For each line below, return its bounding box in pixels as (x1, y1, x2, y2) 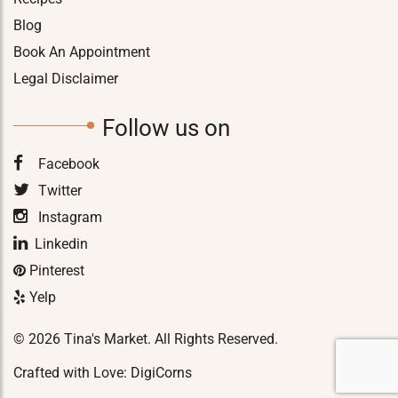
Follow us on (102, 115, 230, 141)
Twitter (35, 182, 82, 199)
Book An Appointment (13, 44, 150, 60)
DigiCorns (131, 364, 192, 381)
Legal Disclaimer (13, 70, 118, 87)
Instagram (35, 209, 102, 226)
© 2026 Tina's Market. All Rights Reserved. (13, 330, 278, 347)
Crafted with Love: (13, 364, 131, 381)
